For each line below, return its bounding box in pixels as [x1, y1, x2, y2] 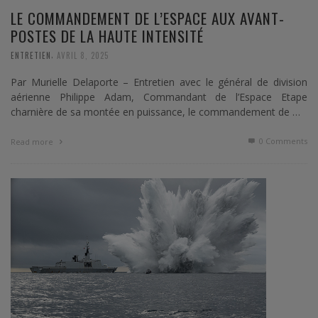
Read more [11, 136, 55, 148]
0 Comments [257, 136, 307, 147]
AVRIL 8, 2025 [57, 49, 109, 61]
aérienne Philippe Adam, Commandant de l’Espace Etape [11, 90, 307, 104]
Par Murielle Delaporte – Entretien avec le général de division [11, 75, 307, 89]
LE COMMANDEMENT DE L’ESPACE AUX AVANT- [11, 6, 285, 29]
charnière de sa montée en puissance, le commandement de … [11, 105, 300, 119]
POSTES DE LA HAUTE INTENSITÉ [11, 24, 204, 47]
